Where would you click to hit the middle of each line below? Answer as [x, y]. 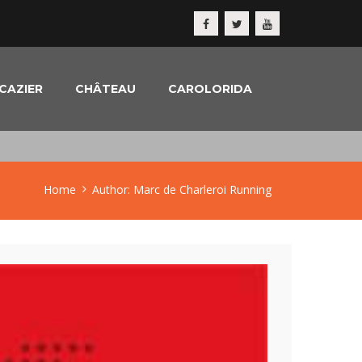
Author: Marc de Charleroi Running [182, 189]
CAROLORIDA [210, 89]
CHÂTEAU [105, 89]
